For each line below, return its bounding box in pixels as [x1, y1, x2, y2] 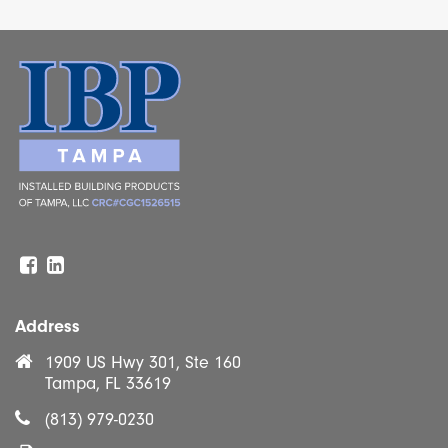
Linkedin [63, 254, 125, 276]
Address [15, 316, 80, 338]
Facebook [36, 254, 110, 276]
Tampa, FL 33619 [45, 373, 171, 395]
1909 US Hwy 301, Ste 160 [45, 352, 241, 374]
